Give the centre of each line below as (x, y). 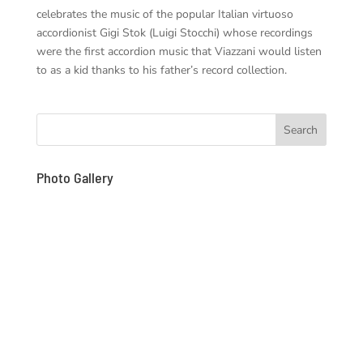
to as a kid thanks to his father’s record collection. (161, 70)
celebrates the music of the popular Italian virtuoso (164, 14)
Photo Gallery (75, 177)
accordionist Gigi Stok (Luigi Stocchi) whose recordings (174, 32)
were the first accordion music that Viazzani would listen (179, 51)
